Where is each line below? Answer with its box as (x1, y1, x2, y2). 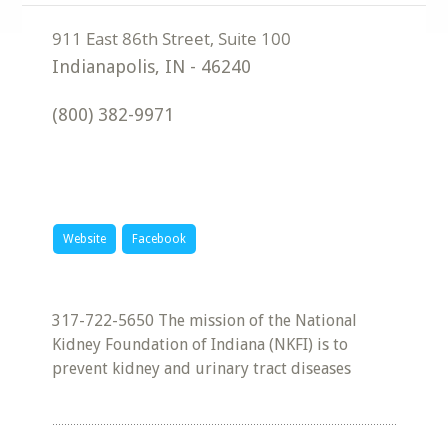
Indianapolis (52, 56, 156, 77)
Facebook (132, 232, 187, 246)
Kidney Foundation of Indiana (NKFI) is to (52, 335, 349, 354)
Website (63, 232, 107, 246)
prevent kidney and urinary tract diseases (52, 359, 352, 378)
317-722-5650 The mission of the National (52, 311, 358, 330)
